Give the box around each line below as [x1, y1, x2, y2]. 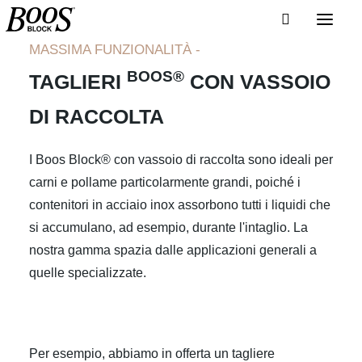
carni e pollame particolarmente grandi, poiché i [29, 175, 301, 189]
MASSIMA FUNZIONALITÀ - [29, 42, 200, 57]
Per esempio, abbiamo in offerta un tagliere [29, 347, 275, 360]
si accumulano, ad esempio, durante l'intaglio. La [29, 221, 308, 234]
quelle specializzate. [29, 266, 146, 280]
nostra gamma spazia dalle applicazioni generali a [29, 243, 317, 257]
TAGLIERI [29, 70, 127, 93]
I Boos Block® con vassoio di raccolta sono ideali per [29, 153, 333, 166]
